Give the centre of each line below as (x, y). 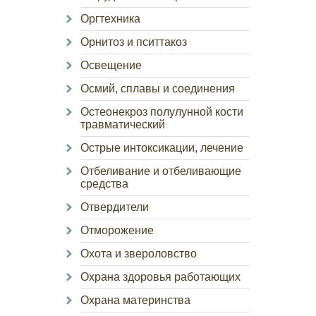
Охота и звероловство (139, 254)
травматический (123, 124)
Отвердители (115, 207)
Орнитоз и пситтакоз (134, 42)
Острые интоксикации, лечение (162, 148)
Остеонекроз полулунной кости (162, 112)
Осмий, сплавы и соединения (158, 89)
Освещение (111, 65)
